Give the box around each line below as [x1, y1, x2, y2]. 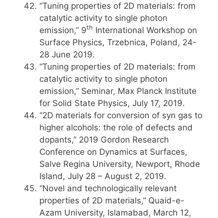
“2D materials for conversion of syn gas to [39, 110, 202, 120]
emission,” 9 [39, 25, 87, 35]
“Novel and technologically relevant [39, 183, 177, 193]
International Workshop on [93, 25, 197, 35]
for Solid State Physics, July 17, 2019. [39, 98, 185, 108]
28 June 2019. [39, 50, 95, 59]
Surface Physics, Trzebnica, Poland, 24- [39, 37, 197, 47]
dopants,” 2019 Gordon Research [39, 135, 169, 145]
